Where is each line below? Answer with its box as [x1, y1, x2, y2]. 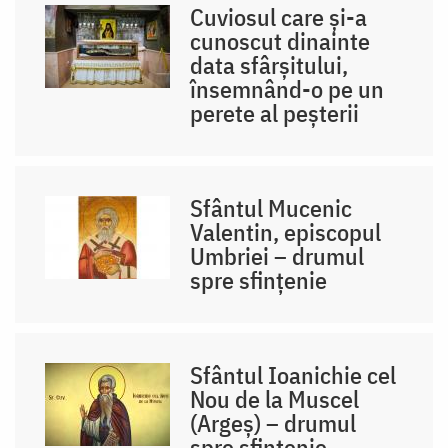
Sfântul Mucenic [190, 191, 353, 224]
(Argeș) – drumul [190, 406, 357, 439]
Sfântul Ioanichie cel [190, 358, 397, 391]
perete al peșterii [190, 96, 360, 129]
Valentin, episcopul [190, 215, 382, 248]
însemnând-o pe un [190, 72, 385, 105]
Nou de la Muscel [190, 382, 360, 415]
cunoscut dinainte [190, 24, 371, 57]
